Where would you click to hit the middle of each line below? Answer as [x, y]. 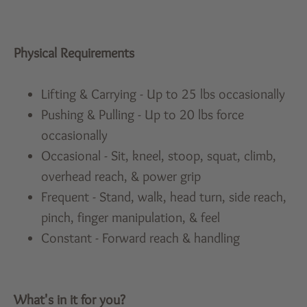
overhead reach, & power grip [121, 176]
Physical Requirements [74, 52]
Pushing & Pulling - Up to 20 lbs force [143, 114]
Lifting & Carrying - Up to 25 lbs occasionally [163, 94]
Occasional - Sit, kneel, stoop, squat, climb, [159, 155]
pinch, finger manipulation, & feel [131, 217]
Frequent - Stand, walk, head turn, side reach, [164, 196]
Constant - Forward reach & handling [141, 237]
